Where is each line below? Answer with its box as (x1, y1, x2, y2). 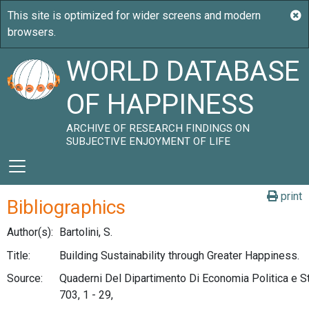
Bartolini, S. (59, 226, 112, 239)
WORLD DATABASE (66, 55, 300, 88)
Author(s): (7, 226, 53, 239)
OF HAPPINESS (66, 88, 255, 121)
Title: (7, 248, 30, 262)
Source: (7, 272, 43, 286)
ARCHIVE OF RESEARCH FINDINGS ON (66, 122, 250, 134)
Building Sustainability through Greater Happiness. (59, 248, 299, 262)
